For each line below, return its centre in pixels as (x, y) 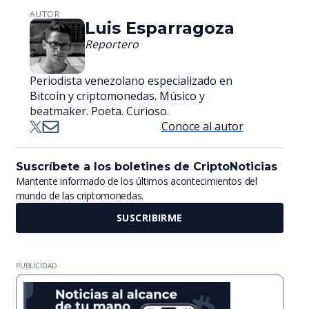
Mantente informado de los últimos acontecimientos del (136, 181)
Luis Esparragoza (159, 28)
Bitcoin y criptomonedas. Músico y (117, 96)
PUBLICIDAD (36, 266)
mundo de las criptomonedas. (80, 196)
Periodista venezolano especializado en (131, 81)
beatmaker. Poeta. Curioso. (99, 111)
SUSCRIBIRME (150, 218)
